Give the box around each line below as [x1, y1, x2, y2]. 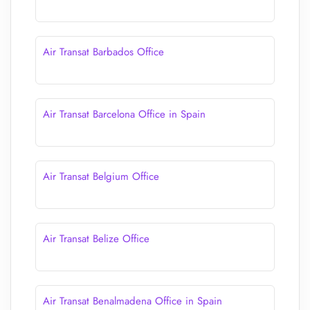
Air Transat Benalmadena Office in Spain [43, 293, 222, 309]
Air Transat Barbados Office [43, 44, 164, 60]
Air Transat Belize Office [43, 231, 149, 246]
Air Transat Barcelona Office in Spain [43, 107, 206, 122]
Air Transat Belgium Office [43, 169, 159, 184]
